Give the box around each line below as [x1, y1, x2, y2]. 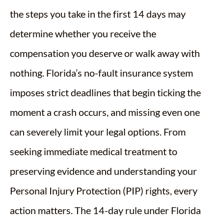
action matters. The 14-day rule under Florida [10, 204, 201, 216]
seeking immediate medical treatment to [10, 145, 177, 157]
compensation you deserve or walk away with [10, 47, 200, 59]
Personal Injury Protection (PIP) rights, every [10, 184, 197, 196]
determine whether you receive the [10, 27, 156, 39]
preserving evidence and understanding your [10, 165, 197, 177]
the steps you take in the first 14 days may [10, 7, 186, 20]
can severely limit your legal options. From [10, 125, 186, 137]
